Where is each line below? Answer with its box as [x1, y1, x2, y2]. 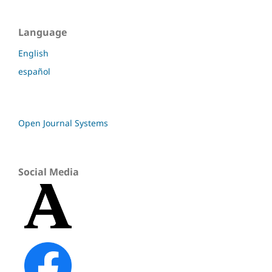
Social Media [18, 165, 79, 179]
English [18, 47, 49, 59]
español [18, 66, 50, 78]
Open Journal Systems [18, 117, 108, 129]
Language [18, 25, 67, 39]
